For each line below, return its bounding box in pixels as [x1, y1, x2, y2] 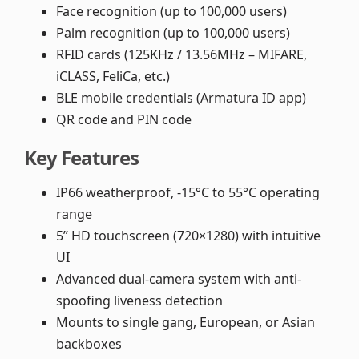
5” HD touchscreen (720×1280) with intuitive [56, 226, 321, 244]
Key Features [24, 143, 139, 171]
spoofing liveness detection [56, 291, 223, 309]
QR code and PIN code [56, 110, 192, 128]
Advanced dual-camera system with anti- [56, 269, 301, 288]
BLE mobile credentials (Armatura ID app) [56, 88, 306, 107]
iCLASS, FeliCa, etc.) [56, 67, 170, 85]
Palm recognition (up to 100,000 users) [56, 23, 290, 42]
